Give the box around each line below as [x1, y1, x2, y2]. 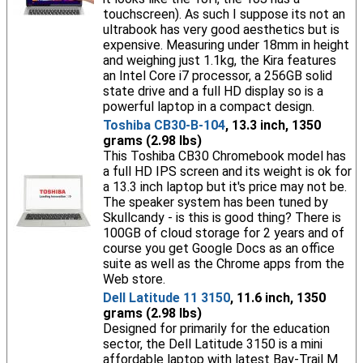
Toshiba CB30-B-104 [102, 117, 225, 133]
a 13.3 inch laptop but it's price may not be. [102, 179, 347, 194]
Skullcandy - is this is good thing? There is [102, 210, 341, 225]
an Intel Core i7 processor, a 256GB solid [102, 68, 332, 83]
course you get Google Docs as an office [102, 241, 335, 256]
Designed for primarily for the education [102, 321, 330, 336]
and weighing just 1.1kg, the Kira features [102, 53, 336, 68]
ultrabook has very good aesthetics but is [102, 22, 340, 37]
